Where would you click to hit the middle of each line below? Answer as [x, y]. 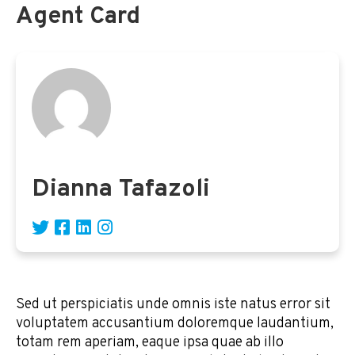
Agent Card [78, 17]
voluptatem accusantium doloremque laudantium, [175, 324]
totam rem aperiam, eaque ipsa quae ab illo [150, 343]
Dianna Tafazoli [121, 190]
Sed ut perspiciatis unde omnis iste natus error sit [173, 305]
